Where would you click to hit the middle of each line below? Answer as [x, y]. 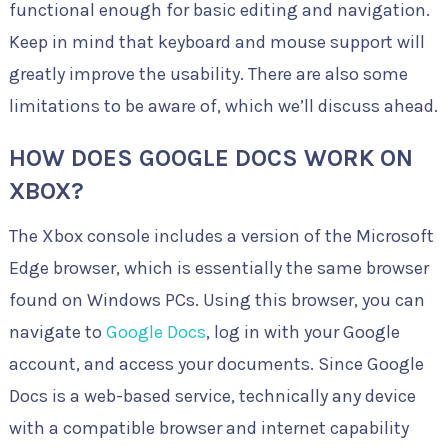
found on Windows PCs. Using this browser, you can [216, 300]
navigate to [57, 332]
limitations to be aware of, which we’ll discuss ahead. [223, 106]
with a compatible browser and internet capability [208, 428]
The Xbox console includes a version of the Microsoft [221, 236]
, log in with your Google [302, 332]
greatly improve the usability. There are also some [208, 74]
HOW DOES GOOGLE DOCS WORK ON [210, 158]
